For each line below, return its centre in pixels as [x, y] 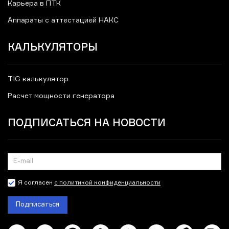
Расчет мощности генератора [61, 96]
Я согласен [36, 183]
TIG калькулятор [38, 79]
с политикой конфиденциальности [107, 183]
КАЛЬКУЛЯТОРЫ [53, 47]
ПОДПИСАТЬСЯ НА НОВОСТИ [87, 123]
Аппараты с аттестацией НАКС [63, 21]
